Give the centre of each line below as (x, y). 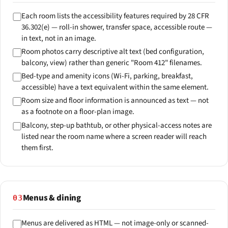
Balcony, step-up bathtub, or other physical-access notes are (116, 125)
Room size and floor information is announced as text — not (115, 101)
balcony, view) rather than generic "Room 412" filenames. (111, 63)
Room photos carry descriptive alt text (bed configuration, (112, 51)
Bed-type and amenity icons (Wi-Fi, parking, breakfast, (107, 76)
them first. (37, 148)
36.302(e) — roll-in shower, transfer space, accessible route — (117, 27)
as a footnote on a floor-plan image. (78, 112)
